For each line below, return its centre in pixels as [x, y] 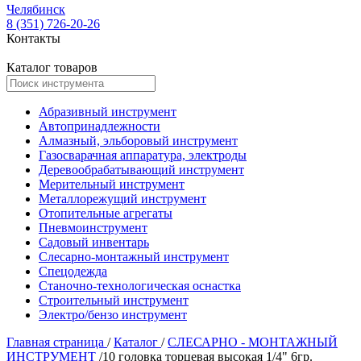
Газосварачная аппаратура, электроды [143, 155]
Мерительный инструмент [112, 184]
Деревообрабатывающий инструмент [141, 170]
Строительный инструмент [114, 300]
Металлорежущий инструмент [122, 199]
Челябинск [36, 9]
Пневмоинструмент [93, 228]
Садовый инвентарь [94, 242]
